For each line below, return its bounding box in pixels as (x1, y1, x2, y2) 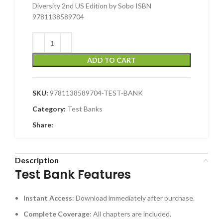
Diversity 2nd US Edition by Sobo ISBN (32, 1, 151, 10)
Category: (32, 105, 66, 113)
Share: (32, 120, 53, 129)
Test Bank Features (15, 166, 131, 183)
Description (15, 155, 59, 165)
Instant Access (23, 194, 72, 203)
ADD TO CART (87, 56, 136, 65)
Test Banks (67, 105, 103, 113)
